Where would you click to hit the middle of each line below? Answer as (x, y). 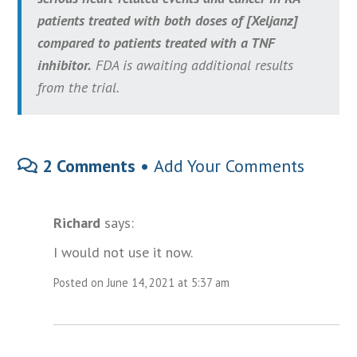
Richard (77, 223)
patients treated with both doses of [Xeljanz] (168, 21)
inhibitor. (65, 65)
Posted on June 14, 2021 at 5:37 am (142, 283)
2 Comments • (96, 166)
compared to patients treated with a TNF (157, 43)
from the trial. (79, 88)
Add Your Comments (229, 166)
